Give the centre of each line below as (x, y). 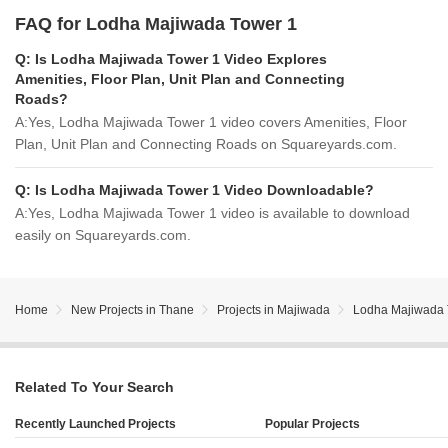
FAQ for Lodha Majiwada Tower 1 (156, 24)
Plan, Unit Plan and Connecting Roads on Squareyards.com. (206, 144)
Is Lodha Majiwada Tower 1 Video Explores (181, 59)
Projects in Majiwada (273, 310)
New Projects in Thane (132, 310)
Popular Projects (312, 424)
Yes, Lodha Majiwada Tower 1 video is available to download (219, 213)
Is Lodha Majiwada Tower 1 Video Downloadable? (204, 190)
